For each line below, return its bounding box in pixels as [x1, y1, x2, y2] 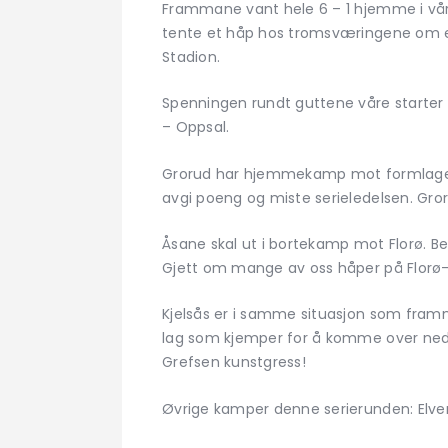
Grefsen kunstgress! [162, 352, 306, 373]
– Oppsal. [162, 117, 230, 138]
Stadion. [162, 46, 221, 67]
